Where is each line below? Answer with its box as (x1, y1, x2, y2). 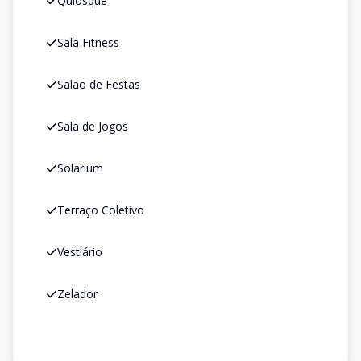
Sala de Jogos (57, 118, 128, 134)
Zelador (57, 286, 98, 301)
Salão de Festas (57, 77, 140, 92)
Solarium (57, 160, 103, 176)
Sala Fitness (57, 35, 119, 50)
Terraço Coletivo (57, 202, 144, 218)
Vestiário (57, 244, 102, 259)
